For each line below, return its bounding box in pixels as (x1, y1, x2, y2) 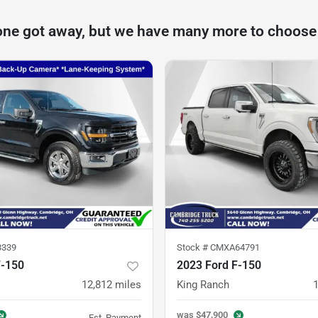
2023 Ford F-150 (177, 258, 261, 272)
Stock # (177, 242, 210, 253)
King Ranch (177, 278, 229, 291)
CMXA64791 (210, 242, 260, 253)
